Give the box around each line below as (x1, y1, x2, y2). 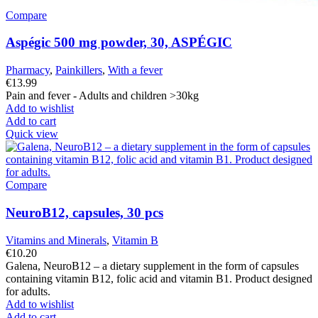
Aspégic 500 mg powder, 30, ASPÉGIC (6, 35, 232, 50)
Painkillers (55, 64, 102, 77)
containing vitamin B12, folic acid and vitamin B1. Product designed (6, 272, 312, 285)
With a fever (108, 64, 163, 77)
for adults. (6, 285, 50, 297)
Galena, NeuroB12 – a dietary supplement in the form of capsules (6, 259, 299, 272)
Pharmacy (6, 64, 50, 77)
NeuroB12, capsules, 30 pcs (6, 204, 163, 220)
